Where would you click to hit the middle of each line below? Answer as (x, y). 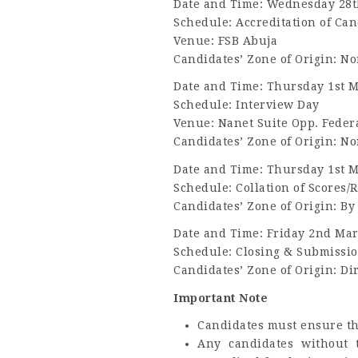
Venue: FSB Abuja (225, 40)
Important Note (221, 298)
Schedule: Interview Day (247, 105)
